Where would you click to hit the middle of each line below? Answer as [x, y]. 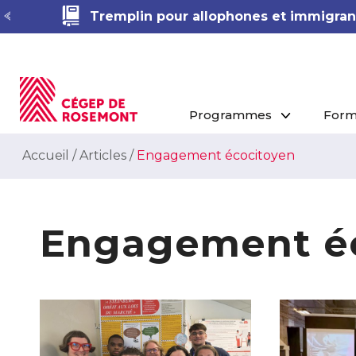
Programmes [230, 115]
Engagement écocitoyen [216, 155]
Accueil [46, 155]
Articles [103, 155]
